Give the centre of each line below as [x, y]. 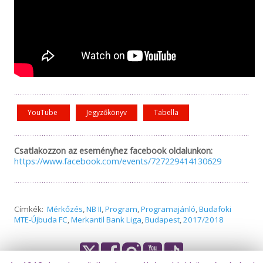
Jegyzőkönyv [106, 112]
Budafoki [215, 209]
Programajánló [168, 209]
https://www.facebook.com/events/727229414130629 [117, 161]
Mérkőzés [65, 209]
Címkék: [30, 209]
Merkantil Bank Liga [106, 219]
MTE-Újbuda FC [41, 219]
